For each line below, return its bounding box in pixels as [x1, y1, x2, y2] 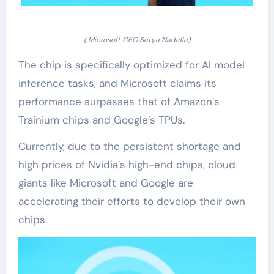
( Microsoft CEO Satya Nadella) [84, 34, 190, 45]
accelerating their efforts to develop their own [18, 194, 245, 208]
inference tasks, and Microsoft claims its [18, 76, 217, 90]
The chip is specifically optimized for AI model [18, 57, 245, 72]
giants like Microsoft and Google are [18, 176, 193, 190]
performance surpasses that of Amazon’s [18, 94, 220, 108]
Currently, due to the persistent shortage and [18, 139, 241, 153]
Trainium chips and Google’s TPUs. [18, 113, 185, 127]
